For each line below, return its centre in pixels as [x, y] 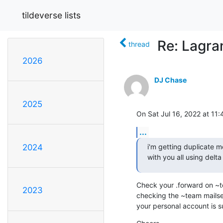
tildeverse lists [51, 15]
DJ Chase [170, 80]
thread [139, 44]
